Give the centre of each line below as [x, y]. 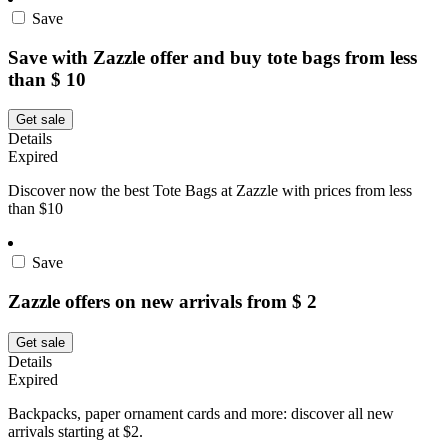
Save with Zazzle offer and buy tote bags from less [212, 57]
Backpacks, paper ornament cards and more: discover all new [201, 413]
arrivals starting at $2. [75, 431]
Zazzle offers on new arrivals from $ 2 [162, 302]
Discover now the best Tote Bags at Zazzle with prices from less [210, 191]
